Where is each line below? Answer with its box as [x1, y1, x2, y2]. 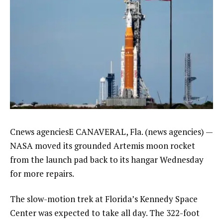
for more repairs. [10, 167, 74, 179]
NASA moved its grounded [10, 139, 113, 151]
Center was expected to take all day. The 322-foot [10, 207, 200, 219]
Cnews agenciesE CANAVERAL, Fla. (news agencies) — [10, 125, 213, 137]
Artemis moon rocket [113, 139, 195, 151]
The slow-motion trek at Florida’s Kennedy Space [10, 193, 198, 205]
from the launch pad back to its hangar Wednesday [10, 153, 204, 165]
